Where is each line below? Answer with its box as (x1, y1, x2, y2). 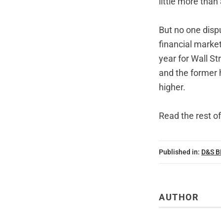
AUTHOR (159, 192, 199, 202)
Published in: (159, 148, 200, 157)
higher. (159, 82, 185, 93)
